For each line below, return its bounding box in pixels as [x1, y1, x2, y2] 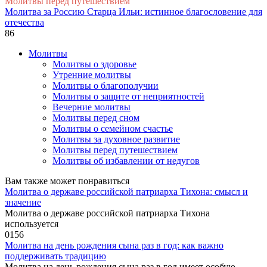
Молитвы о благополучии [52, 80, 159, 91]
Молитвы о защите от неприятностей [52, 91, 204, 102]
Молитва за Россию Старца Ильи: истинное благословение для [5, 7, 262, 17]
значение [5, 197, 41, 208]
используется [5, 219, 58, 229]
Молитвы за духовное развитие [52, 134, 180, 145]
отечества [5, 17, 44, 28]
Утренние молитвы [52, 70, 131, 80]
